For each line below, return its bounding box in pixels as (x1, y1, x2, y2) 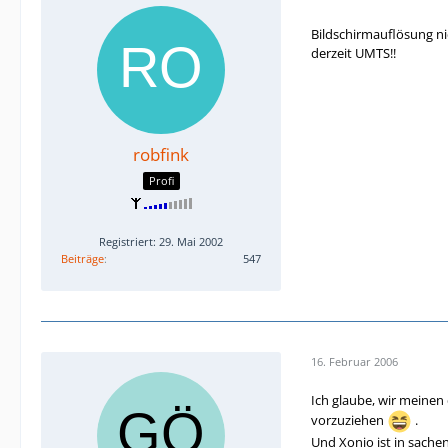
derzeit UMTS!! (311, 43, 396, 62)
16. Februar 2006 (311, 353, 398, 369)
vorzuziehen (311, 411, 387, 430)
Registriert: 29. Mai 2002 (99, 234, 223, 250)
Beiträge (61, 251, 104, 267)
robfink (133, 142, 189, 166)
